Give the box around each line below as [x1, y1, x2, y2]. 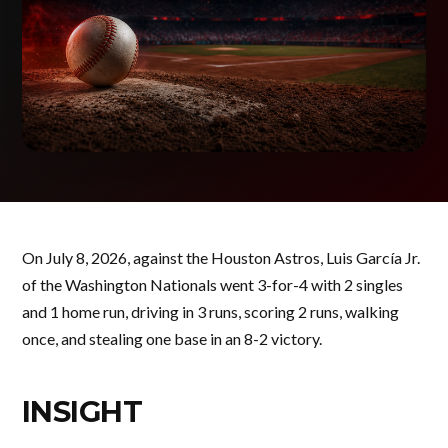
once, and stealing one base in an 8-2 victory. [22, 329, 322, 348]
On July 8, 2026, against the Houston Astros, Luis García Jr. [22, 248, 420, 267]
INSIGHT [22, 394, 142, 429]
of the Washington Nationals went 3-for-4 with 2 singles [22, 275, 403, 294]
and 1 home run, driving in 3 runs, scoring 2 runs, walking [22, 302, 399, 321]
